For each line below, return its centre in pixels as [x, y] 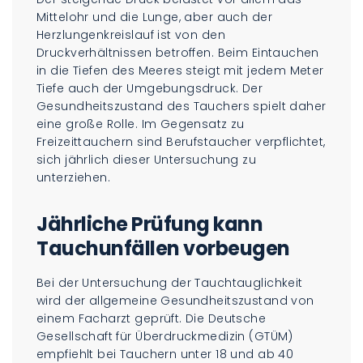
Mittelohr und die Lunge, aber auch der [154, 17]
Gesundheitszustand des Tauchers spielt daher [181, 106]
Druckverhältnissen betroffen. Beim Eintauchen [178, 52]
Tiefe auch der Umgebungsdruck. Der [150, 88]
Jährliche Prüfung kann [150, 224]
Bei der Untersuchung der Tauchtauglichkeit [170, 282]
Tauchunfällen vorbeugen [163, 248]
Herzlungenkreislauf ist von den [131, 34]
